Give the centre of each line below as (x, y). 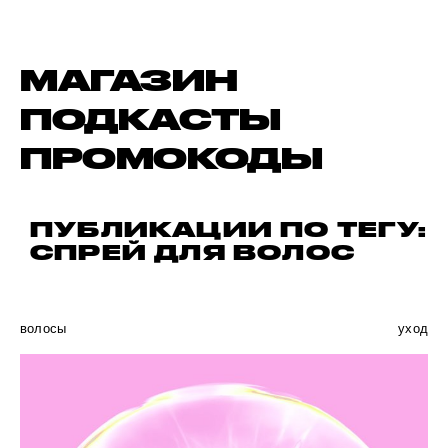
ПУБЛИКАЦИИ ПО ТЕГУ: (228, 229)
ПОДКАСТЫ (150, 118)
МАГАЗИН (129, 79)
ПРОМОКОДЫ (171, 157)
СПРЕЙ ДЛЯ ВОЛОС (192, 252)
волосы (43, 328)
